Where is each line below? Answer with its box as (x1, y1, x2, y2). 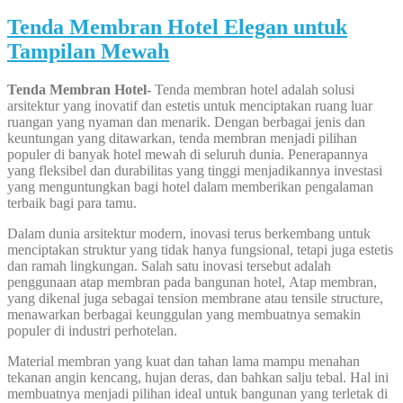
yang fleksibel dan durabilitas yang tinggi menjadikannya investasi (7, 163, 382, 179)
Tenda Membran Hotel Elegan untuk (7, 15, 347, 40)
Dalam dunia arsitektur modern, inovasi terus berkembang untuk (7, 226, 371, 242)
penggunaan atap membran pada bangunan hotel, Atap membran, (7, 274, 377, 291)
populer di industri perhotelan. (7, 323, 177, 339)
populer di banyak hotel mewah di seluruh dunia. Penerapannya (7, 147, 368, 163)
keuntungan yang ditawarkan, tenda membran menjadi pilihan (7, 130, 357, 147)
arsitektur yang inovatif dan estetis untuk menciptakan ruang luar (7, 98, 372, 114)
